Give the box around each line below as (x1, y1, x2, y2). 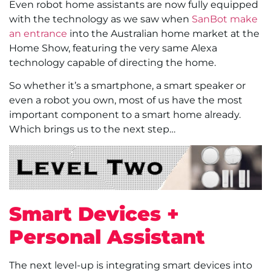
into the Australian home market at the (67, 27, 260, 39)
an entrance (9, 27, 67, 39)
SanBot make (192, 13, 258, 25)
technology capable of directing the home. (9, 56, 216, 68)
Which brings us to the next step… (9, 123, 175, 135)
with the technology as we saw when (9, 13, 192, 25)
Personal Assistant (9, 225, 211, 249)
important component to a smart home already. (9, 108, 241, 120)
